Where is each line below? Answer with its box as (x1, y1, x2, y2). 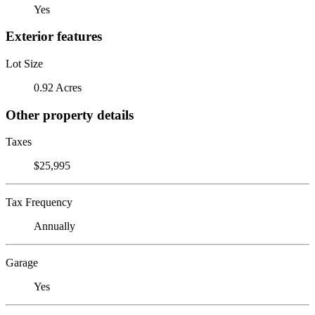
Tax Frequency (6, 196, 72, 209)
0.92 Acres (34, 81, 82, 94)
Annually (34, 220, 75, 233)
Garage (6, 257, 38, 269)
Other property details (6, 107, 134, 122)
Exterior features (6, 29, 102, 44)
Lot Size (6, 57, 43, 70)
